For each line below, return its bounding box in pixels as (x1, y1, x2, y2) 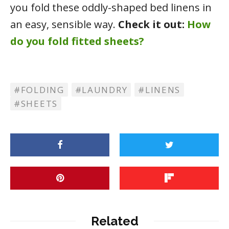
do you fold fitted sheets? (10, 34, 144, 48)
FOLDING (20, 83, 64, 96)
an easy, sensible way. (10, 17, 118, 31)
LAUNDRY (82, 83, 128, 96)
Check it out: (118, 17, 187, 31)
